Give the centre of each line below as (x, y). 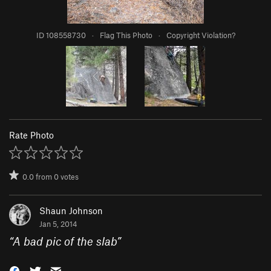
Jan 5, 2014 (58, 224)
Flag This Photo (126, 35)
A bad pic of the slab (65, 241)
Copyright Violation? (201, 35)
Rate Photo (31, 135)
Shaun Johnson (71, 211)
